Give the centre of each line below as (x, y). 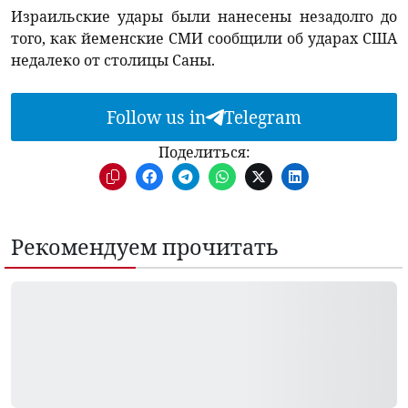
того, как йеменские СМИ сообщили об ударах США (204, 39)
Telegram (263, 117)
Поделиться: (204, 153)
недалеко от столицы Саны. (113, 61)
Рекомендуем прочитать (145, 247)
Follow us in (156, 117)
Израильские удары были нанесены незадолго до (204, 17)
